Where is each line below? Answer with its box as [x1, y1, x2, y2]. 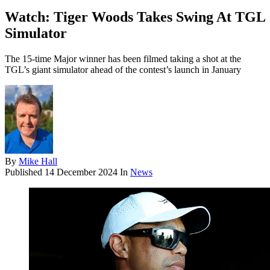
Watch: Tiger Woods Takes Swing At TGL [5, 9, 265, 25]
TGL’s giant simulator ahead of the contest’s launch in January [5, 64, 241, 75]
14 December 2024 [45, 167, 118, 178]
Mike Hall [19, 156, 57, 167]
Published [5, 167, 45, 178]
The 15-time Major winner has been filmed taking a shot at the [5, 54, 241, 64]
